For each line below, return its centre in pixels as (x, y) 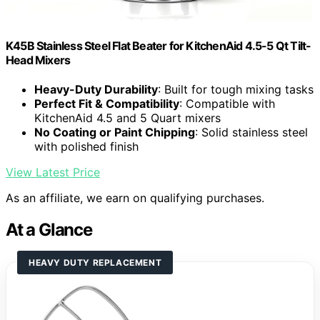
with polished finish (86, 147)
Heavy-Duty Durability (96, 90)
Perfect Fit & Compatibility (107, 104)
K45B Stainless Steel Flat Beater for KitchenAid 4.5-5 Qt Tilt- (159, 45)
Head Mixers (38, 60)
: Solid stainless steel (251, 132)
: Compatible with (227, 104)
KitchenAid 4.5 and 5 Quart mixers (127, 118)
